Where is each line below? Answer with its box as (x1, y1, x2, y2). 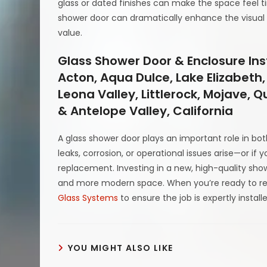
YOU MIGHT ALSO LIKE (67, 241, 173, 254)
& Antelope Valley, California (58, 102, 234, 119)
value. (58, 26, 83, 39)
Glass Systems (58, 191, 119, 204)
